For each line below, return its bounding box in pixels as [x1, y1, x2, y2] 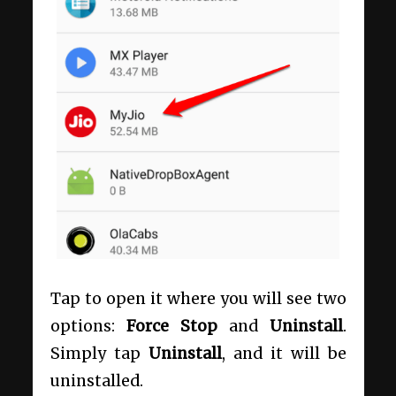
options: [49, 316, 126, 337]
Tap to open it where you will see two [49, 289, 346, 309]
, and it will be [221, 344, 346, 364]
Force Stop [126, 316, 217, 337]
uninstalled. [49, 371, 143, 392]
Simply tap [49, 344, 148, 364]
